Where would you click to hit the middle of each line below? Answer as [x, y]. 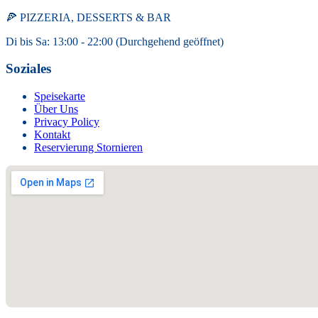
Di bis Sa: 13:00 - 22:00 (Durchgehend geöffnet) [115, 41]
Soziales [28, 69]
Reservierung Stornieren [88, 148]
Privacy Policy [67, 122]
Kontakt [52, 135]
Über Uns [56, 109]
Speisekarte [60, 97]
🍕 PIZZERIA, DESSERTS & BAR [88, 17]
